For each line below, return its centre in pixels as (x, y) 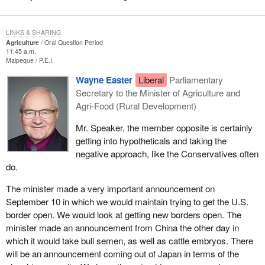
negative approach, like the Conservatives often (167, 154)
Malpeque (20, 60)
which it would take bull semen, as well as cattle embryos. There (129, 241)
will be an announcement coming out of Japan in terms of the (122, 254)
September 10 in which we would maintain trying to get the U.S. (127, 202)
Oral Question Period (73, 42)
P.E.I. (46, 60)
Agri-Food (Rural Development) (136, 105)
